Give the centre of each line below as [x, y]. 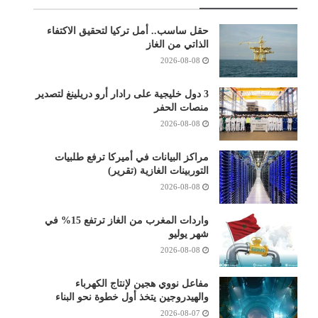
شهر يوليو [188, 234]
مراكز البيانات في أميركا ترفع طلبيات [131, 157]
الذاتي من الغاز [177, 44]
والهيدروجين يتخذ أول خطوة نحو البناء [132, 297]
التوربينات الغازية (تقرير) [158, 170]
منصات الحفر [181, 107]
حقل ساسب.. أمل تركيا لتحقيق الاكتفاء [127, 31]
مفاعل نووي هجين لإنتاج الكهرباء [142, 283]
